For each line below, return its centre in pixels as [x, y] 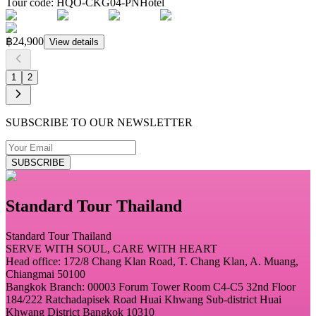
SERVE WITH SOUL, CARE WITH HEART [111, 248]
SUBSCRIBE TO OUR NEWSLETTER [99, 123]
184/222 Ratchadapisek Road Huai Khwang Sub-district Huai [144, 299]
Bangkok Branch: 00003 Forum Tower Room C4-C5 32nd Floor [151, 286]
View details [74, 42]
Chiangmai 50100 [45, 274]
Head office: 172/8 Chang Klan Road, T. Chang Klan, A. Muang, [152, 261]
